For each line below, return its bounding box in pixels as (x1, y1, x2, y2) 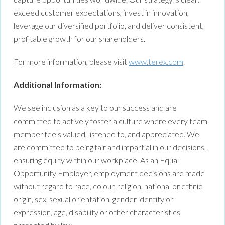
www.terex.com (129, 57, 183, 67)
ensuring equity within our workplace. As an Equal (14, 155, 179, 165)
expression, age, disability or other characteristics (14, 207, 180, 217)
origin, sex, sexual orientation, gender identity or (14, 194, 173, 204)
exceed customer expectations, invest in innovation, (14, 8, 189, 18)
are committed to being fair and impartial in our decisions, (14, 142, 206, 152)
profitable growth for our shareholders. (14, 34, 145, 44)
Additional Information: (14, 80, 101, 90)
